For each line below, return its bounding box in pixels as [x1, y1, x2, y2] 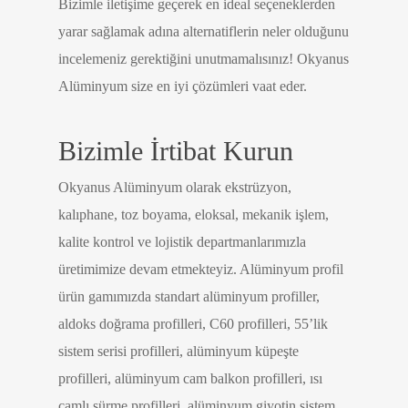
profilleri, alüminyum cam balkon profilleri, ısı [58, 371, 322, 386]
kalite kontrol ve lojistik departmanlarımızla [58, 234, 306, 250]
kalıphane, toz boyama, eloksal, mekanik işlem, [58, 207, 329, 222]
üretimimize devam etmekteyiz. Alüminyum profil [58, 261, 343, 277]
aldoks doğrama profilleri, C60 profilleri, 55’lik [58, 316, 328, 331]
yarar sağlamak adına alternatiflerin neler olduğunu [58, 24, 349, 39]
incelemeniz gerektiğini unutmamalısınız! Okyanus [58, 51, 349, 66]
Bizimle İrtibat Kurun [58, 136, 293, 166]
